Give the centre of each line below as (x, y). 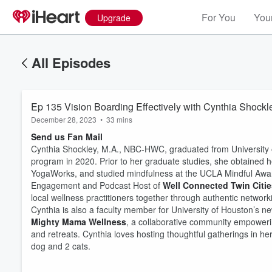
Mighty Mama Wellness (79, 222)
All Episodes (71, 63)
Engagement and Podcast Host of (97, 185)
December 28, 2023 (64, 119)
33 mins (119, 119)
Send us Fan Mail (67, 137)
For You (219, 17)
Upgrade (114, 18)
